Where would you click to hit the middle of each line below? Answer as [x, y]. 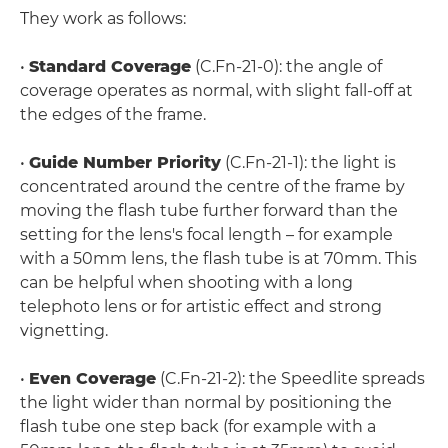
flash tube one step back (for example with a [198, 426]
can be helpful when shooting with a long [186, 282]
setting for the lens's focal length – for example [206, 234]
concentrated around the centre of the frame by [212, 186]
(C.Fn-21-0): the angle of [286, 66]
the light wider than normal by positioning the [206, 402]
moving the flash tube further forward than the [209, 210]
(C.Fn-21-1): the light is [308, 162]
